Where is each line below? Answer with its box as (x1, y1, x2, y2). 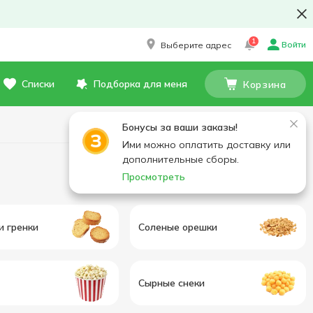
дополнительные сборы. (122, 153, 239, 166)
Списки (22, 78, 54, 90)
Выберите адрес (161, 39, 231, 50)
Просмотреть (122, 170, 185, 183)
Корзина (243, 78, 286, 91)
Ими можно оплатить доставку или (122, 138, 291, 151)
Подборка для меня (94, 78, 187, 90)
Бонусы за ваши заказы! (122, 121, 238, 133)
